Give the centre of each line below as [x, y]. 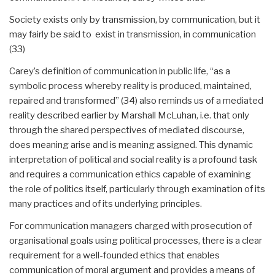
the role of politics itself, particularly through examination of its [137, 189]
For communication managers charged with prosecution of [130, 226]
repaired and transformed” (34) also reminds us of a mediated [136, 100]
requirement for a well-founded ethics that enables [114, 255]
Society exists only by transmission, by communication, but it [135, 19]
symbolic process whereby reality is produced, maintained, [130, 86]
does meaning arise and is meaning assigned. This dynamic [131, 145]
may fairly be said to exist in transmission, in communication [133, 34]
